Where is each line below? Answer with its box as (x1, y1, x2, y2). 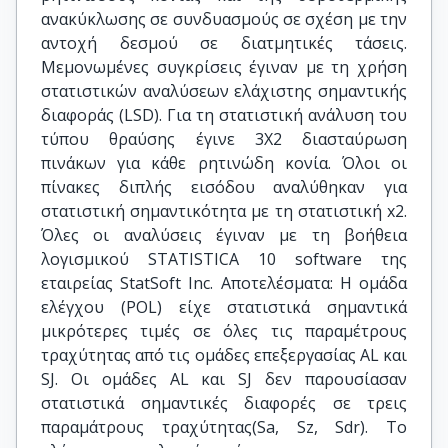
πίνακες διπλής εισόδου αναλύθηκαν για (41, 176, 407, 198)
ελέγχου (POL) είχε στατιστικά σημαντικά (41, 296, 407, 318)
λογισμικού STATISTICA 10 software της (41, 248, 407, 270)
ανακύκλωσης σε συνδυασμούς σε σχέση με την (41, 8, 407, 30)
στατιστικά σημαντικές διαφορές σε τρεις (41, 392, 407, 414)
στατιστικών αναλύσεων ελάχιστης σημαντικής (41, 80, 407, 102)
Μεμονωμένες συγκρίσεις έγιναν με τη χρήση (41, 56, 407, 78)
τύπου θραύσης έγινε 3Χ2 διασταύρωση (41, 128, 407, 150)
